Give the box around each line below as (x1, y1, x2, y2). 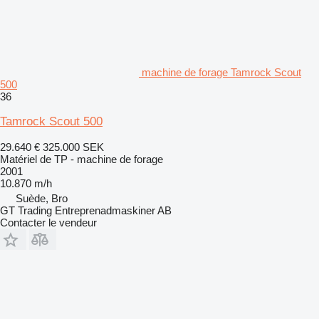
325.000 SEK (43, 140, 104, 153)
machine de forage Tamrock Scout (142, 66, 301, 78)
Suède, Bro (16, 192, 68, 204)
